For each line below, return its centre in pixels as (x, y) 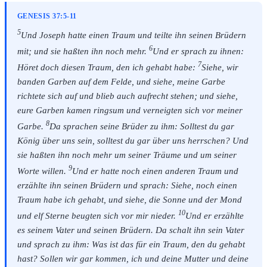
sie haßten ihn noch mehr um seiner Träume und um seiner (127, 155)
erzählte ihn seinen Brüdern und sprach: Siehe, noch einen (127, 185)
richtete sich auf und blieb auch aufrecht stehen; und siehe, (127, 96)
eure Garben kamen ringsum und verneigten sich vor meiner (130, 111)
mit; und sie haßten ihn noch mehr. (83, 52)
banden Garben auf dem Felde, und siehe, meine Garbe (121, 82)
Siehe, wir (220, 68)
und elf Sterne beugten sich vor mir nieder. (97, 215)
